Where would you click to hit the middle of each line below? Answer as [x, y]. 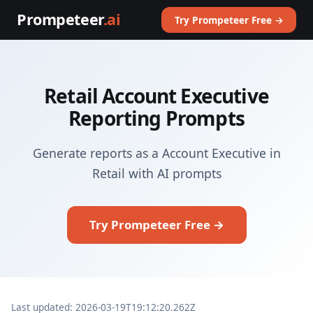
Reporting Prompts [156, 118]
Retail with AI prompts [156, 173]
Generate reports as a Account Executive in [156, 153]
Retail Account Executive [156, 96]
